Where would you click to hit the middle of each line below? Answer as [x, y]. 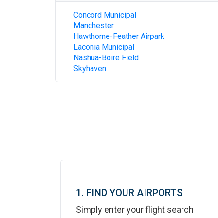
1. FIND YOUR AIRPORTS [129, 193]
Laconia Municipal [104, 47]
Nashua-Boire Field [106, 58]
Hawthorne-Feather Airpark [119, 36]
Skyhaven [90, 68]
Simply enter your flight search [135, 209]
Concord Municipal [105, 15]
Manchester [94, 26]
